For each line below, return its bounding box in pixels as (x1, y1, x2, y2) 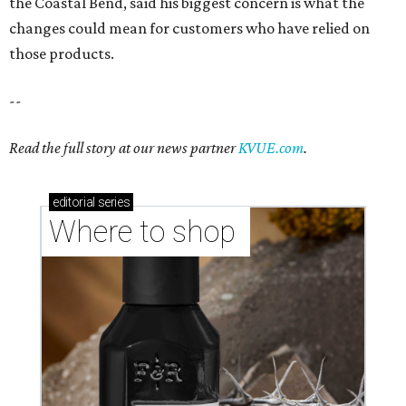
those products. (9, 44, 114, 63)
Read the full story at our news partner (9, 139, 238, 157)
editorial (53, 195, 95, 209)
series (94, 195, 130, 209)
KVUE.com (238, 139, 304, 157)
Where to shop (49, 214, 243, 249)
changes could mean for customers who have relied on (9, 19, 370, 37)
